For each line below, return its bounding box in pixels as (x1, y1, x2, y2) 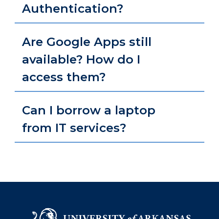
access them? (22, 70, 106, 84)
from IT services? (22, 121, 126, 135)
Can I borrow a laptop (22, 103, 155, 117)
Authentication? (22, 1, 123, 16)
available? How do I (22, 52, 140, 66)
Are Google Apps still (22, 35, 152, 49)
